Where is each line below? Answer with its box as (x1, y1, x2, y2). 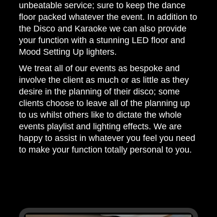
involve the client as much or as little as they (19, 75, 189, 85)
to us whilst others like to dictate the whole (19, 110, 182, 120)
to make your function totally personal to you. (19, 145, 192, 155)
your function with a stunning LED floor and (19, 35, 185, 45)
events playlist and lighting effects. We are (19, 122, 182, 131)
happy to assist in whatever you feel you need (19, 133, 195, 143)
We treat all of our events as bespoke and (19, 63, 180, 73)
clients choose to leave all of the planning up (19, 98, 190, 108)
